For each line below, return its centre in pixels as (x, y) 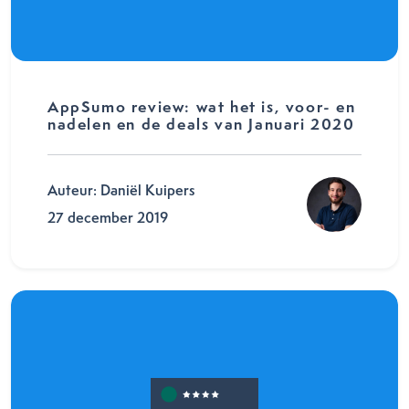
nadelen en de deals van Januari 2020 (201, 124)
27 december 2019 (108, 218)
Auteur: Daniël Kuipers (121, 190)
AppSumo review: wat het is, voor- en (202, 106)
